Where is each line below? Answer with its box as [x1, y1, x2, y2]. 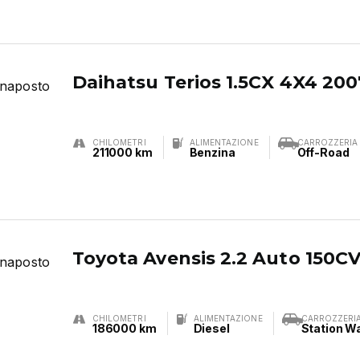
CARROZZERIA [297, 137, 358, 147]
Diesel [193, 321, 230, 335]
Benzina [189, 145, 235, 159]
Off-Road [297, 145, 350, 159]
